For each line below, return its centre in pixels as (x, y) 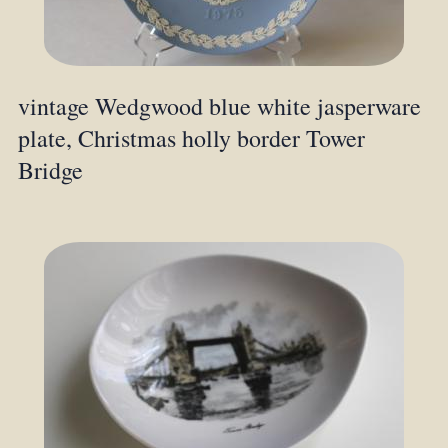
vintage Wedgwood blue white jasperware (219, 106)
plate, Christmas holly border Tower (191, 138)
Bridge (50, 170)
